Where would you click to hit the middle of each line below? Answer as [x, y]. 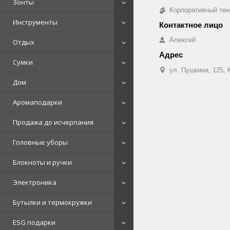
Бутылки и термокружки [52, 202]
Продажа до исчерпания [53, 122]
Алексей [183, 40]
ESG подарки [34, 222]
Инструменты [35, 22]
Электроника [35, 182]
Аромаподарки [37, 102]
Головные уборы [40, 142]
